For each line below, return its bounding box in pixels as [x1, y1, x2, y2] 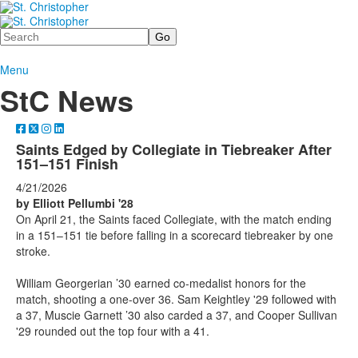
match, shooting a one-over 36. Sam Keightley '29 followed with [16, 290, 336, 307]
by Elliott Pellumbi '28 [16, 194, 133, 211]
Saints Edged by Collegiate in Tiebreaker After [16, 138, 332, 160]
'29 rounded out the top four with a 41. [16, 322, 209, 339]
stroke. [16, 242, 50, 259]
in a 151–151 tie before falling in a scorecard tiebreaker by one [16, 226, 333, 243]
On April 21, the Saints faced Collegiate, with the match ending [16, 210, 332, 227]
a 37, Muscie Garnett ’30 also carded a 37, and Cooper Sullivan [16, 306, 337, 323]
